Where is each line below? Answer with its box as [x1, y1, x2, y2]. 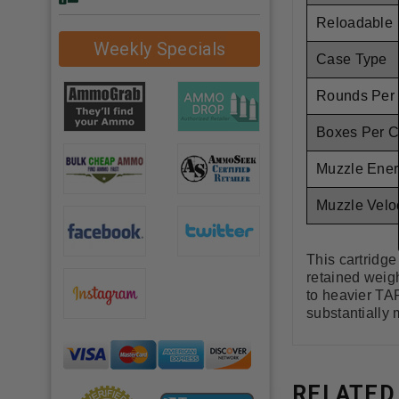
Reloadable [316, 14, 393, 30]
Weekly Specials [93, 37, 226, 60]
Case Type [316, 51, 387, 67]
